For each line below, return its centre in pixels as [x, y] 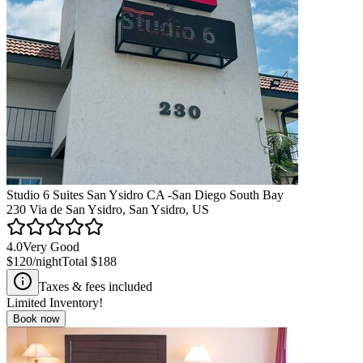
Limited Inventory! [55, 302]
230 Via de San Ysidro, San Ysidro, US [108, 209]
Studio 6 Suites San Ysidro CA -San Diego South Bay [145, 194]
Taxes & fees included [96, 286]
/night [47, 261]
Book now [36, 318]
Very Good [51, 246]
